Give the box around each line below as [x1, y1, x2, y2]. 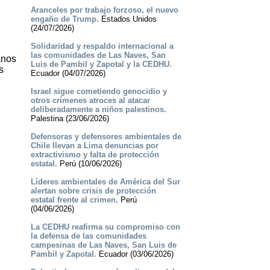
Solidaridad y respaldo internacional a [30, 42, 174, 51]
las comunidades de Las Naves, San [30, 51, 166, 60]
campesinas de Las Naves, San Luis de [30, 240, 177, 250]
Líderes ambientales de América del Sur [30, 177, 180, 187]
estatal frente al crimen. [30, 195, 118, 205]
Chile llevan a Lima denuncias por [30, 141, 159, 151]
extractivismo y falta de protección [30, 150, 159, 160]
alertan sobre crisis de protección [30, 186, 156, 196]
